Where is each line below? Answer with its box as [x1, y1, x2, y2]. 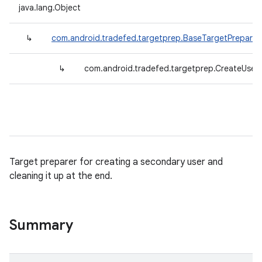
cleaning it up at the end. [9, 170, 112, 182]
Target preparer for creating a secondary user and [9, 156, 223, 168]
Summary [9, 216, 73, 234]
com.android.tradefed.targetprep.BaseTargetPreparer [51, 33, 260, 43]
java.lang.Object [19, 2, 81, 13]
